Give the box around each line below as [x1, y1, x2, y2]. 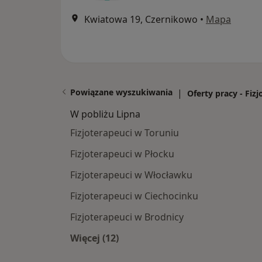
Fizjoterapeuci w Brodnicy [70, 211, 184, 223]
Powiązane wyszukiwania [70, 87, 173, 98]
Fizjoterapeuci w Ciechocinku [70, 189, 198, 202]
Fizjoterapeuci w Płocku [70, 147, 174, 160]
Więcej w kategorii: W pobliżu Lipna [94, 245, 259, 258]
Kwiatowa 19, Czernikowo [84, 13, 198, 26]
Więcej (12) [70, 232, 119, 244]
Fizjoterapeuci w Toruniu [70, 126, 179, 139]
